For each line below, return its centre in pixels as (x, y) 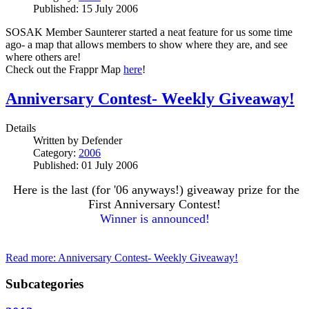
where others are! (43, 57)
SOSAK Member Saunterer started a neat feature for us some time (149, 32)
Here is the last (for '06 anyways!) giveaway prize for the (156, 189)
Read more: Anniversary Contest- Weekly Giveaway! (122, 257)
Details (21, 128)
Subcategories (44, 284)
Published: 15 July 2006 (86, 8)
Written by (57, 140)
